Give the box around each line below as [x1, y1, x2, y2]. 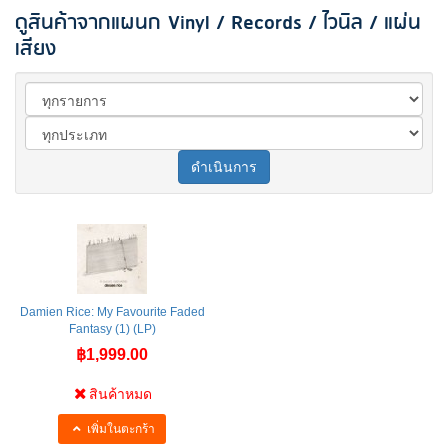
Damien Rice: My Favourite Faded [19, 304, 205, 319]
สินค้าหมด [89, 385, 153, 402]
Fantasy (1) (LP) [68, 321, 156, 336]
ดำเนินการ [191, 158, 257, 175]
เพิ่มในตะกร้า [84, 421, 155, 436]
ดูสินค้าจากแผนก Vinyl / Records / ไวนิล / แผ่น [15, 5, 421, 40]
